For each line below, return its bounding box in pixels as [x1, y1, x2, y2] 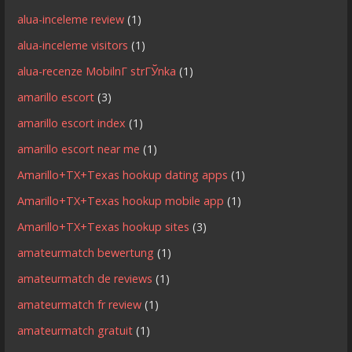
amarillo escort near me [17, 141, 141, 156]
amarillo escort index [17, 115, 126, 130]
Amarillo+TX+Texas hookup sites [17, 218, 190, 234]
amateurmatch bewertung [17, 244, 155, 260]
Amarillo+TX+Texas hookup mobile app [17, 192, 225, 208]
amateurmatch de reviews [17, 270, 153, 286]
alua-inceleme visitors [17, 37, 129, 53]
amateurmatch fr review [17, 296, 142, 312]
